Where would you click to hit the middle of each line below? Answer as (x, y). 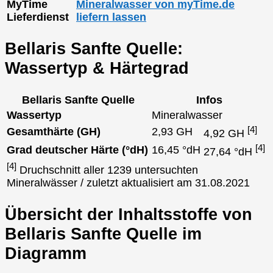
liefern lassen (111, 17)
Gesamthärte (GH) (54, 131)
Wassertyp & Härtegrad (97, 68)
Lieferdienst (38, 17)
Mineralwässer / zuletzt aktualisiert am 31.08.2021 (128, 183)
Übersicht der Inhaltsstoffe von (129, 214)
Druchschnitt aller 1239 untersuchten (107, 170)
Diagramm (46, 253)
